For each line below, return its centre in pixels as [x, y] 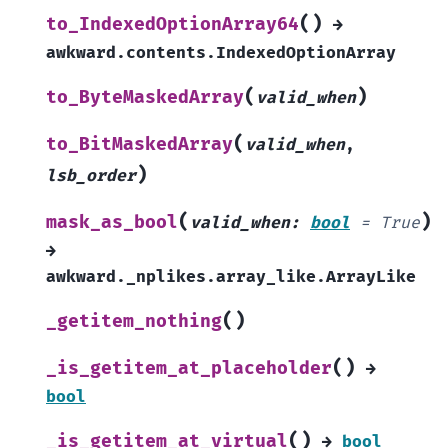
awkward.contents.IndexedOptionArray [221, 53]
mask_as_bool [112, 223]
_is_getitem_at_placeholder [189, 369]
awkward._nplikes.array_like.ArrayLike [231, 277]
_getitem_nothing [134, 322]
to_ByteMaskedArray [145, 98]
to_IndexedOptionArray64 [172, 25]
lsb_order [91, 176]
